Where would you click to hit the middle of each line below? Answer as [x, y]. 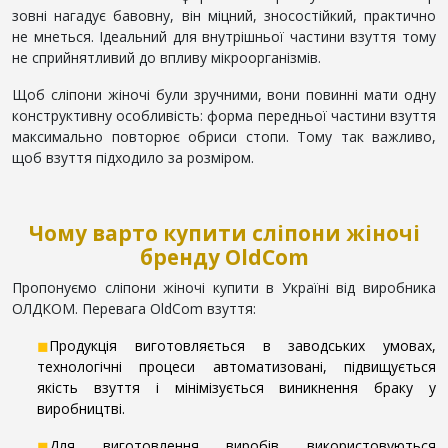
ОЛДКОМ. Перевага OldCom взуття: [134, 308]
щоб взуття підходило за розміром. [133, 157]
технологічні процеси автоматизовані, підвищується [236, 366]
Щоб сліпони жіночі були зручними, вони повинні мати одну [224, 94]
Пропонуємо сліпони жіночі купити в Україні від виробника [224, 287]
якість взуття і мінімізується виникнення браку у [236, 387]
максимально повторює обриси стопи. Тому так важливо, [224, 136]
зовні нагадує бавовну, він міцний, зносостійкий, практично [224, 15]
